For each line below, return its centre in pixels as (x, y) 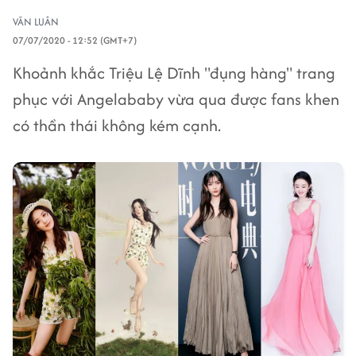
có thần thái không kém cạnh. (117, 125)
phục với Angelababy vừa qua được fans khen (176, 99)
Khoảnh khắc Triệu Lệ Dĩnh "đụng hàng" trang (174, 73)
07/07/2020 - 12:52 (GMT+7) (75, 40)
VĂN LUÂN (36, 22)
